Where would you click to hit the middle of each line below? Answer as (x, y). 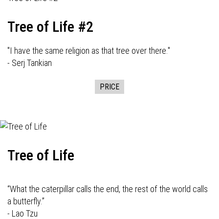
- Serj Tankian (30, 63)
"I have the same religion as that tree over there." (89, 51)
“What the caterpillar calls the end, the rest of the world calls (108, 189)
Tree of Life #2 (50, 27)
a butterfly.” (26, 201)
